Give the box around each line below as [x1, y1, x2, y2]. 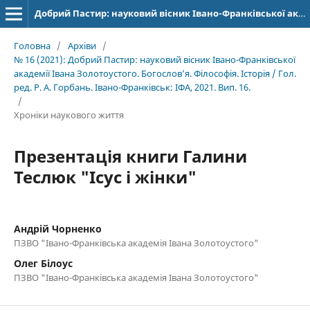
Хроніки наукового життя [13, 108, 124, 121]
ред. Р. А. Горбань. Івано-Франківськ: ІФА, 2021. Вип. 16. [13, 80, 250, 93]
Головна [13, 39, 51, 52]
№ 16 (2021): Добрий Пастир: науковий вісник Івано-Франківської [13, 53, 295, 66]
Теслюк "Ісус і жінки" [13, 165, 197, 188]
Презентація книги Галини [13, 144, 247, 167]
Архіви [67, 39, 96, 52]
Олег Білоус [13, 256, 73, 270]
